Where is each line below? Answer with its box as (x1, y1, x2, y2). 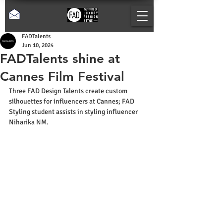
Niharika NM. (9, 118, 49, 126)
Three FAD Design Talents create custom (9, 87, 129, 95)
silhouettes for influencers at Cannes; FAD (9, 97, 136, 106)
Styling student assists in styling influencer (9, 108, 139, 116)
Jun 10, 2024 (22, 42, 54, 49)
